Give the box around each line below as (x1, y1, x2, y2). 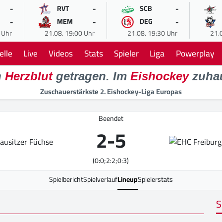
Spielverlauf (83, 173, 117, 186)
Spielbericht (49, 173, 83, 186)
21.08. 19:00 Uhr (44, 27, 95, 40)
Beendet (99, 112, 123, 125)
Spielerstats (138, 173, 173, 186)
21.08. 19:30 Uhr (127, 27, 177, 40)
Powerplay (175, 45, 214, 62)
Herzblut (4, 69, 53, 83)
